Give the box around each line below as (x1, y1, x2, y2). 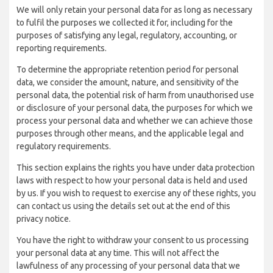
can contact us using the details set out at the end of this (16, 201, 230, 211)
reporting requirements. (16, 43, 107, 53)
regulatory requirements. (16, 141, 111, 151)
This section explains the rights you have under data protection (16, 163, 255, 172)
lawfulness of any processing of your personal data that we (16, 261, 240, 271)
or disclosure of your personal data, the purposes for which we (16, 103, 253, 113)
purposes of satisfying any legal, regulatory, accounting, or (16, 30, 237, 40)
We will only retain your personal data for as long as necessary (16, 5, 252, 15)
